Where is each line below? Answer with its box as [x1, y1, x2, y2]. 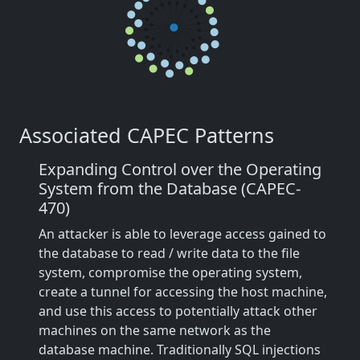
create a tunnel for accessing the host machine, [39, 283, 327, 301]
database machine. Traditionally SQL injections [39, 341, 321, 358]
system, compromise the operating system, [39, 264, 302, 281]
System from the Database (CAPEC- [39, 178, 301, 199]
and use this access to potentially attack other [39, 302, 317, 320]
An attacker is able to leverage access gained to [39, 225, 326, 243]
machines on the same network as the [39, 321, 271, 339]
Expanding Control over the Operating [39, 158, 321, 180]
